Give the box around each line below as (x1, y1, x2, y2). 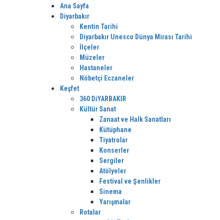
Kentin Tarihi (80, 23, 118, 30)
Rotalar (80, 208, 101, 216)
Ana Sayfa (60, 2, 89, 10)
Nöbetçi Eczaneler (80, 74, 134, 82)
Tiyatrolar (99, 136, 128, 144)
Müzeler (80, 54, 105, 61)
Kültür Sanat (80, 105, 116, 113)
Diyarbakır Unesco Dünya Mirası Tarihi (80, 33, 192, 41)
